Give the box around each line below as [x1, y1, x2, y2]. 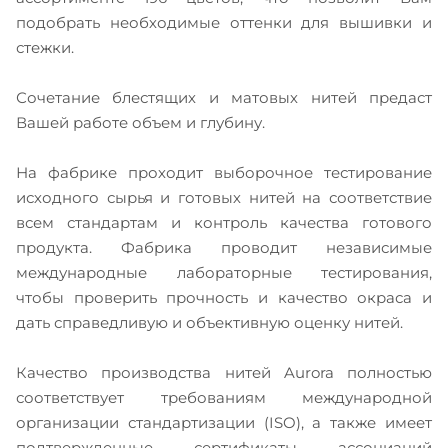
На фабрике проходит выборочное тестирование [16, 162, 432, 182]
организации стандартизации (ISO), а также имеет [16, 412, 432, 432]
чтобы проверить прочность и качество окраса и [16, 287, 432, 307]
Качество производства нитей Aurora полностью [16, 362, 432, 382]
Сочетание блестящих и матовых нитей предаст [16, 87, 432, 107]
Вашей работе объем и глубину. [16, 112, 265, 132]
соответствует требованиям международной [16, 387, 432, 407]
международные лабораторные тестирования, [16, 262, 432, 282]
